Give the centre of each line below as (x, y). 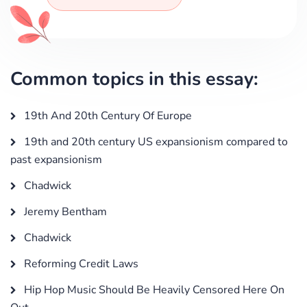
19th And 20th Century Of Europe (107, 115)
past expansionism (56, 159)
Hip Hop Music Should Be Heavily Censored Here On (153, 290)
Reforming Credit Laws (80, 263)
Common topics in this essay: (134, 79)
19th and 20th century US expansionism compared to (155, 142)
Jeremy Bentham (64, 211)
